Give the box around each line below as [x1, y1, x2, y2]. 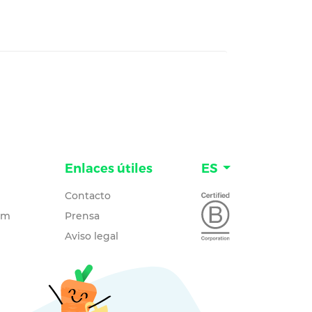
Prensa [64, 210, 100, 222]
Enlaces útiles [64, 161, 153, 176]
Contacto [64, 189, 111, 202]
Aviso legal [64, 230, 118, 242]
